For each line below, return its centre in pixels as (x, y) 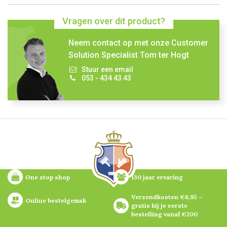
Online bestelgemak (56, 200)
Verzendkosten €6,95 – (167, 197)
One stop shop (48, 177)
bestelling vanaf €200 (164, 214)
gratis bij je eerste (159, 205)
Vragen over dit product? (113, 21)
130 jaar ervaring (157, 177)
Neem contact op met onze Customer (138, 43)
